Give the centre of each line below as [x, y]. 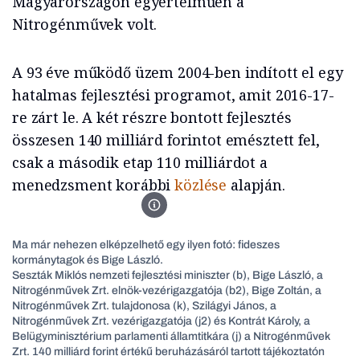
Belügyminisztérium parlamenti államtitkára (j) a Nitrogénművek [171, 337]
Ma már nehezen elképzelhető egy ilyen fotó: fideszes [146, 245]
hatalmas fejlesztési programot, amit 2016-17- [173, 95]
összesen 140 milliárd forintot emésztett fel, [166, 140]
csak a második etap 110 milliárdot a [140, 163]
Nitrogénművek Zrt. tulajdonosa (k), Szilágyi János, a [144, 306]
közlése [201, 185]
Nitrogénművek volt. [85, 25]
